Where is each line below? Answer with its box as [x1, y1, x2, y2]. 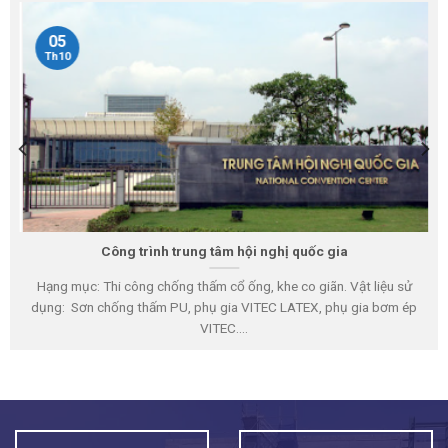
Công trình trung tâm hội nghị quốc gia [100, 243, 348, 260]
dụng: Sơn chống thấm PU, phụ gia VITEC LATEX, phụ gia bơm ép [31, 298, 417, 315]
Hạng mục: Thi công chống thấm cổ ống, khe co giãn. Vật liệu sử [36, 277, 412, 294]
